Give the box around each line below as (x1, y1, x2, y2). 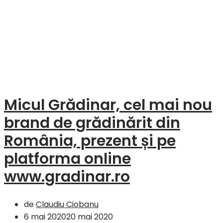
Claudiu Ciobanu (36, 198, 99, 210)
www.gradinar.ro (4, 166, 130, 187)
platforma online (4, 148, 131, 169)
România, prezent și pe (4, 130, 176, 151)
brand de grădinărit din (4, 112, 180, 133)
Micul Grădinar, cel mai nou (4, 94, 212, 115)
